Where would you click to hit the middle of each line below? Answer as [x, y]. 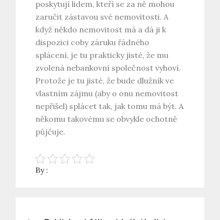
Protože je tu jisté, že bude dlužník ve [105, 81]
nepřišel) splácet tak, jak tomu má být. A [110, 106]
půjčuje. [51, 132]
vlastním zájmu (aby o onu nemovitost [107, 94]
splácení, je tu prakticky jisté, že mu [102, 55]
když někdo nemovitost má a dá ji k [101, 30]
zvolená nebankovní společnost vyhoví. [108, 68]
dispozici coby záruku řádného [93, 42]
